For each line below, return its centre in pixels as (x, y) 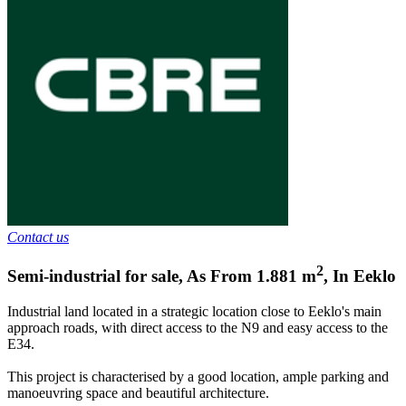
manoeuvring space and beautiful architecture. (138, 392)
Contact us (38, 237)
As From (219, 275)
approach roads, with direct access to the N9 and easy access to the (198, 327)
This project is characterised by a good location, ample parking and (198, 376)
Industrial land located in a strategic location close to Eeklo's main (194, 311)
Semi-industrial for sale (93, 275)
